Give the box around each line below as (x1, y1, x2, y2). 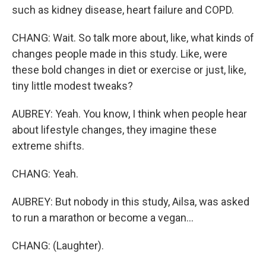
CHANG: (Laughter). (12, 239, 104, 252)
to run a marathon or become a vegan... (12, 211, 194, 224)
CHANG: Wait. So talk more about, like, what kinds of (12, 31, 254, 44)
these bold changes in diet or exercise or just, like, (12, 64, 246, 76)
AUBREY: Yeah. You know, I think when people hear (12, 107, 247, 120)
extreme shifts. (12, 140, 84, 152)
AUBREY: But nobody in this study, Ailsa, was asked (12, 195, 249, 208)
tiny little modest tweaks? (12, 80, 133, 92)
